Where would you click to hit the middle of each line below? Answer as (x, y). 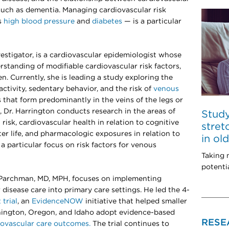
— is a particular (152, 21)
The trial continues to (130, 224)
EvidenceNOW (58, 201)
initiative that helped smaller (135, 201)
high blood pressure (39, 21)
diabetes (107, 21)
